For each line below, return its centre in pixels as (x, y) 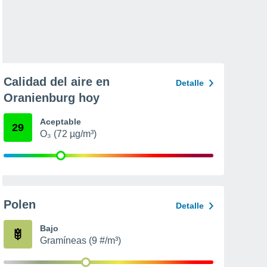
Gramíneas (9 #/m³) (80, 240)
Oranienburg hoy (52, 98)
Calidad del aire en (57, 82)
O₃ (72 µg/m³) (68, 134)
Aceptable (60, 122)
